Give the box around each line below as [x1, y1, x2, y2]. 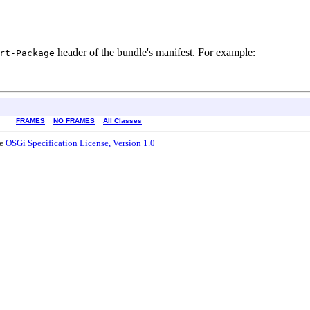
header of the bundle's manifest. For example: [55, 46, 255, 58]
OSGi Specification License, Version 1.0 [6, 137, 155, 148]
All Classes [103, 116, 142, 125]
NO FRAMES [53, 116, 95, 125]
